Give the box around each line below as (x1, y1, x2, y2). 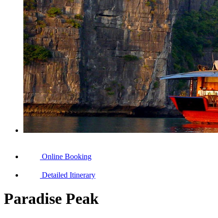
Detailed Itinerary (42, 171, 95, 179)
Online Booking (42, 152, 91, 161)
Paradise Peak (4, 190, 99, 208)
